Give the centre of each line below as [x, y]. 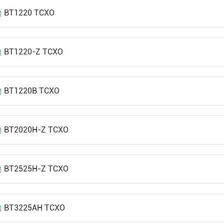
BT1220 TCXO [29, 13]
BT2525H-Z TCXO [36, 169]
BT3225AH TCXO [34, 208]
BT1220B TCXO [32, 91]
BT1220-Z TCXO [33, 52]
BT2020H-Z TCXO [36, 130]
